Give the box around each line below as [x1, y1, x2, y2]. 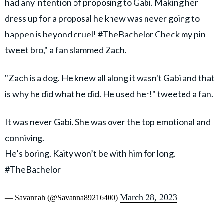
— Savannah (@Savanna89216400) [5, 193, 120, 202]
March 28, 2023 [120, 192, 177, 203]
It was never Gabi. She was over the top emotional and [5, 116, 211, 128]
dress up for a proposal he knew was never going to [5, 13, 200, 24]
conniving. [5, 132, 44, 144]
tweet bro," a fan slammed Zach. [5, 44, 127, 56]
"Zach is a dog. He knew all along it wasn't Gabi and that [5, 73, 215, 84]
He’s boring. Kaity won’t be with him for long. [5, 148, 176, 159]
